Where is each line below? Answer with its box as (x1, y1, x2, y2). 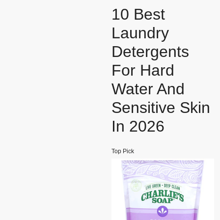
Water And (111, 80, 185, 98)
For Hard (111, 61, 174, 80)
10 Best (111, 5, 165, 24)
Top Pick (111, 148, 134, 155)
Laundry (111, 24, 169, 42)
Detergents (111, 43, 189, 61)
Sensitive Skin (111, 99, 210, 117)
